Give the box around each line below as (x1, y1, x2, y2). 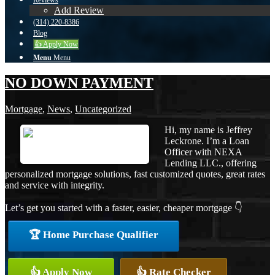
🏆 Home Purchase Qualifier (29, 228, 158, 241)
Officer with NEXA (165, 146, 242, 157)
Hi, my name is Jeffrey (165, 124, 252, 135)
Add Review (54, 5, 104, 15)
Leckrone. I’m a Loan (165, 135, 249, 146)
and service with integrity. (5, 179, 104, 190)
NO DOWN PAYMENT (5, 74, 153, 91)
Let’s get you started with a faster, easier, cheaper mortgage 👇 (5, 202, 242, 213)
